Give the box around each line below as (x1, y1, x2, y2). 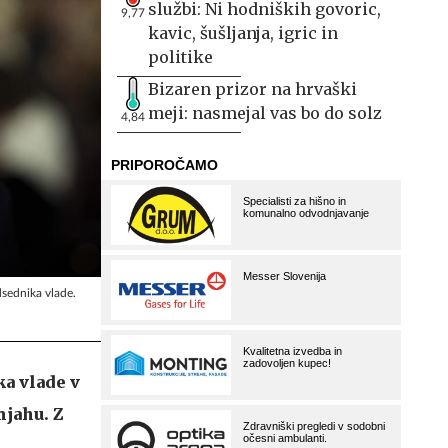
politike (148, 47, 213, 67)
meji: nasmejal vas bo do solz (148, 103, 382, 123)
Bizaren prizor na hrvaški (148, 79, 357, 99)
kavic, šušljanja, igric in (148, 23, 338, 43)
